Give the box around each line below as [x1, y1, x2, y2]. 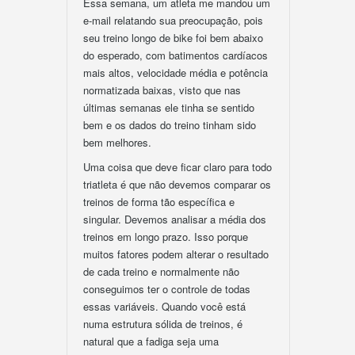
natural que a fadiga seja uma [83, 334, 219, 349]
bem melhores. [83, 135, 151, 150]
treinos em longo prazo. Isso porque [83, 229, 248, 244]
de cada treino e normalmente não [83, 264, 239, 279]
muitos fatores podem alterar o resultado [83, 246, 269, 261]
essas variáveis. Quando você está [83, 299, 246, 314]
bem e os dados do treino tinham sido [83, 117, 256, 132]
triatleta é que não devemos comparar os [83, 177, 271, 192]
